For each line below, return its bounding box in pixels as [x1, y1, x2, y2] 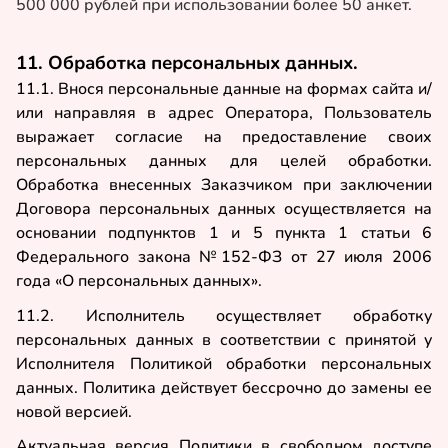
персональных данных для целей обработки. [16, 150, 432, 173]
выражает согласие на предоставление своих [16, 126, 432, 149]
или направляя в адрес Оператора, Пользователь [16, 102, 432, 125]
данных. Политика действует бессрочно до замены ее [16, 376, 432, 399]
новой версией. [16, 400, 132, 423]
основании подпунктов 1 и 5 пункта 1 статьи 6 [16, 222, 432, 245]
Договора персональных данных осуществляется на [16, 198, 432, 221]
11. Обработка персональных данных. [16, 50, 358, 77]
